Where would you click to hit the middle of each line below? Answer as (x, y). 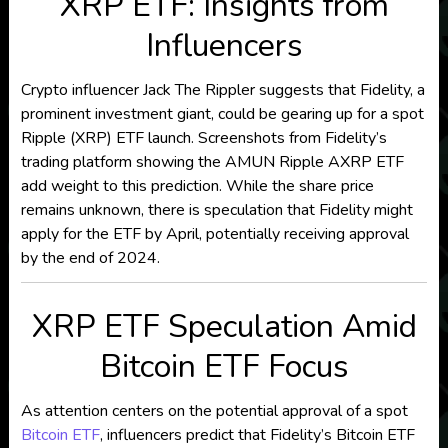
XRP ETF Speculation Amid (224, 327)
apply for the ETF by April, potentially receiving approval (214, 234)
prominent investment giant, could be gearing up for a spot (222, 114)
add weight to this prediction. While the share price (197, 186)
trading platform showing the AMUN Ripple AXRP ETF (212, 162)
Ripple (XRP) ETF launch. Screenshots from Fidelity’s (203, 138)
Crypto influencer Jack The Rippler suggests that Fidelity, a (222, 90)
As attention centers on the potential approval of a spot (214, 411)
